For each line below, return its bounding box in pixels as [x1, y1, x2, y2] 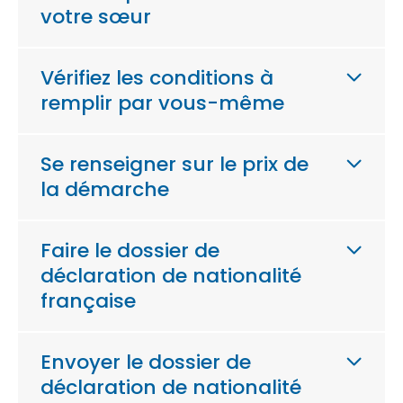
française [40, 287, 136, 315]
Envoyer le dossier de [40, 348, 251, 376]
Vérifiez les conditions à [40, 64, 273, 92]
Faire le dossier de [40, 237, 219, 264]
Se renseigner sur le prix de [40, 150, 309, 178]
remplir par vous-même [40, 89, 284, 117]
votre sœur [40, 3, 151, 31]
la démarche [40, 175, 169, 203]
